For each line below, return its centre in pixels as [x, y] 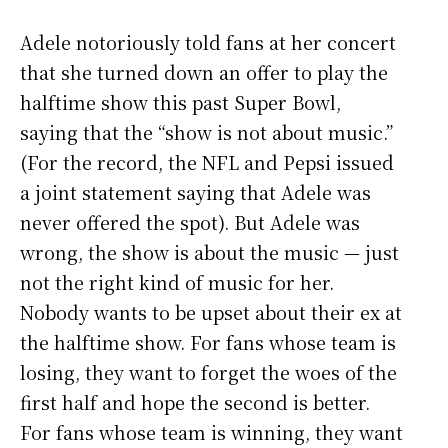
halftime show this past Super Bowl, [180, 102]
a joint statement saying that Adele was [195, 192]
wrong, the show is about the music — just [209, 252]
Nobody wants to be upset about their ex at [211, 312]
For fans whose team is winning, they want [211, 432]
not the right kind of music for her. [177, 282]
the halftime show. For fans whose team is [208, 342]
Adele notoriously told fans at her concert [208, 42]
